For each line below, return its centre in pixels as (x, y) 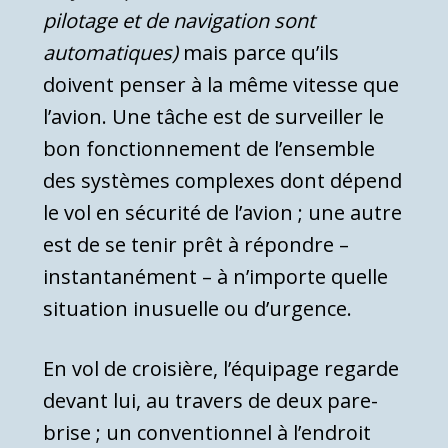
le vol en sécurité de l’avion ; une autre (222, 212)
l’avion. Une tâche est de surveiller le (213, 116)
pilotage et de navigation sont (179, 20)
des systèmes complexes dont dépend (222, 180)
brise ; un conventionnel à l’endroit (207, 432)
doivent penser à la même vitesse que (221, 84)
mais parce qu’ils (258, 52)
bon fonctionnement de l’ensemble (209, 148)
